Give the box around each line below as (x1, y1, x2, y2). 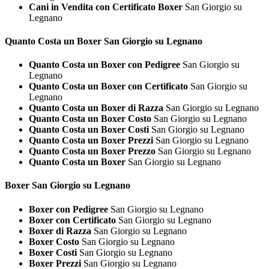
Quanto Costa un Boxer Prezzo (29, 146, 156, 157)
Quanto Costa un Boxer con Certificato (29, 81, 188, 92)
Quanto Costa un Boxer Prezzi (29, 135, 153, 146)
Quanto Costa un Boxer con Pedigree (29, 59, 180, 70)
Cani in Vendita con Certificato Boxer (29, 1, 185, 12)
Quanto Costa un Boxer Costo (29, 113, 151, 124)
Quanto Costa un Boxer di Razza (29, 103, 163, 113)
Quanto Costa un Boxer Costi (29, 124, 149, 135)
